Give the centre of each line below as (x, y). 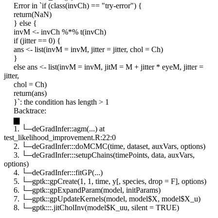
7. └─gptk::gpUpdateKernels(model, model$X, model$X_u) (102, 199)
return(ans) (25, 93)
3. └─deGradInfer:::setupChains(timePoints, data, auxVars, (99, 155)
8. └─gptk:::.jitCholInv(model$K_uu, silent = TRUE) (91, 208)
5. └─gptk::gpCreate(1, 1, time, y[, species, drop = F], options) (105, 182)
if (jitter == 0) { (32, 41)
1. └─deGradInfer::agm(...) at (54, 129)
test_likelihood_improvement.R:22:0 (60, 138)
